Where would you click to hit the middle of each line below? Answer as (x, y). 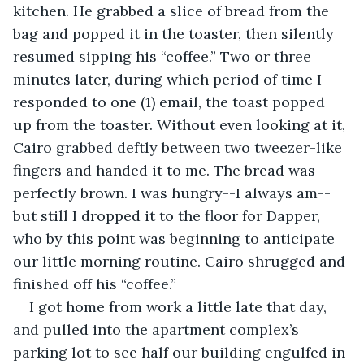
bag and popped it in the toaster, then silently (175, 33)
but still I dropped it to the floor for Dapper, (169, 215)
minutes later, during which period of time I (169, 79)
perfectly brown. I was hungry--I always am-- (172, 193)
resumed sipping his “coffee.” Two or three (164, 56)
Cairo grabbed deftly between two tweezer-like (180, 147)
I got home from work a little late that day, (180, 306)
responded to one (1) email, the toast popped (171, 102)
